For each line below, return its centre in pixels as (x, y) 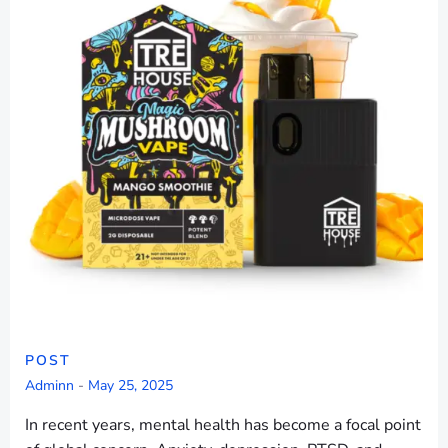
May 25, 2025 (130, 385)
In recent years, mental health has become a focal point (223, 425)
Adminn (49, 385)
